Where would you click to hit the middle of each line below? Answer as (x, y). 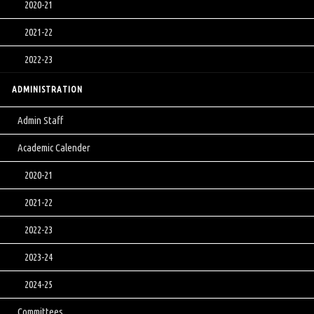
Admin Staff (40, 121)
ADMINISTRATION (47, 89)
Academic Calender (54, 148)
